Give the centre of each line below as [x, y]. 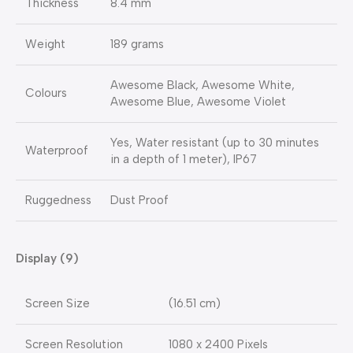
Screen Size [58, 304]
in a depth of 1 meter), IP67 [184, 160]
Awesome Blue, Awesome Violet [198, 102]
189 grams [137, 45]
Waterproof [57, 151]
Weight [45, 45]
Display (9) [47, 259]
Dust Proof [139, 201]
